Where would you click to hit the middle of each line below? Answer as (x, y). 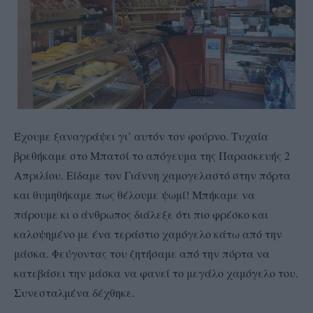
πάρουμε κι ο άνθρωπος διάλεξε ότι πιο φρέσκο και (141, 214)
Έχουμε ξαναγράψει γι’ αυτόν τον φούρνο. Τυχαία (141, 136)
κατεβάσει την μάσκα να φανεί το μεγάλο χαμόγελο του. (156, 273)
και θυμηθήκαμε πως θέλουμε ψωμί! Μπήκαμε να (134, 195)
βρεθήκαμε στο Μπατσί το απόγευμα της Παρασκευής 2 (152, 156)
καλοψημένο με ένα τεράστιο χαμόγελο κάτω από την (148, 234)
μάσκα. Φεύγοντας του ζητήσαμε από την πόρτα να (142, 254)
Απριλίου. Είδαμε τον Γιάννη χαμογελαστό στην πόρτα (152, 175)
